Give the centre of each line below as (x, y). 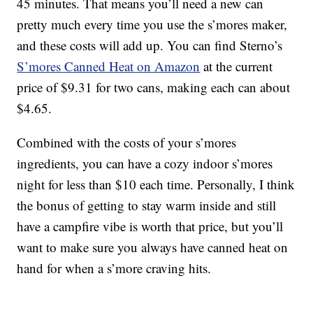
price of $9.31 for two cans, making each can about (154, 87)
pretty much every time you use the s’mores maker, (152, 24)
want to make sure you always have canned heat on (153, 247)
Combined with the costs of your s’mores (127, 143)
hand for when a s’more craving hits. (114, 268)
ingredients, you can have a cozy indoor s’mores (145, 163)
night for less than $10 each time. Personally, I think (156, 184)
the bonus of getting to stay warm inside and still (147, 205)
